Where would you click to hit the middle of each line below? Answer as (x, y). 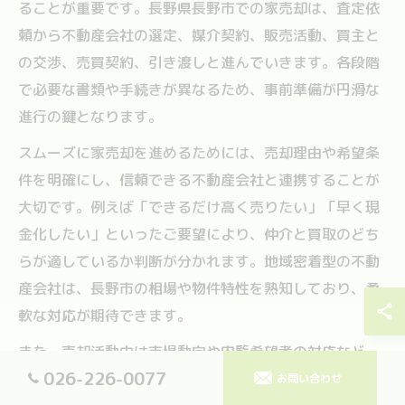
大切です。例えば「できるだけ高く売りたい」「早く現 (199, 207)
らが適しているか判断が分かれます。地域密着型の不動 (199, 261)
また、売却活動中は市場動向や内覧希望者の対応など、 (199, 351)
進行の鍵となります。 (90, 116)
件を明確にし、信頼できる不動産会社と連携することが (199, 179)
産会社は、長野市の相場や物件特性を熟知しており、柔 (199, 288)
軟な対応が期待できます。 (105, 315)
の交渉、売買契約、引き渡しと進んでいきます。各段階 (199, 62)
